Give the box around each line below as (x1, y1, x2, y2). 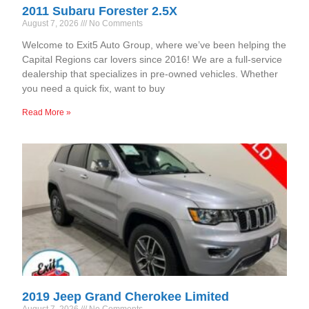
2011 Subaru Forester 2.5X (22, 3, 178, 18)
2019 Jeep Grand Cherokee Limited (22, 289, 230, 303)
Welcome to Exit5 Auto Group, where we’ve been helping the (22, 39, 287, 50)
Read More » (22, 107, 72, 117)
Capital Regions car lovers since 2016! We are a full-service (22, 53, 283, 65)
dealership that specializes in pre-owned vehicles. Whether (22, 68, 279, 79)
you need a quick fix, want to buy (22, 82, 166, 94)
